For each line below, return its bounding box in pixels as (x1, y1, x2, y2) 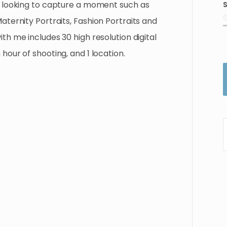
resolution (92, 31, 131, 43)
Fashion (73, 15, 104, 27)
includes (28, 31, 60, 43)
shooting (32, 48, 67, 59)
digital (133, 31, 157, 43)
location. (91, 48, 125, 59)
